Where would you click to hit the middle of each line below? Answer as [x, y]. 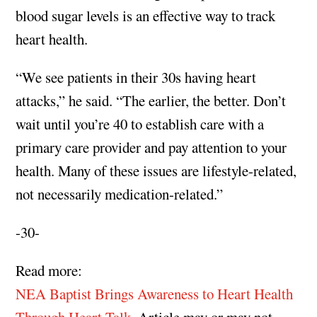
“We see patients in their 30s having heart [136, 77]
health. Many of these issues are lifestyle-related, [156, 171]
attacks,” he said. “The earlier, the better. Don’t [151, 101]
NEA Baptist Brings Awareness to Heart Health [155, 293]
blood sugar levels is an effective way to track [146, 16]
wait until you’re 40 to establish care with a [140, 124]
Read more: [49, 270]
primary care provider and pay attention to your [151, 148]
